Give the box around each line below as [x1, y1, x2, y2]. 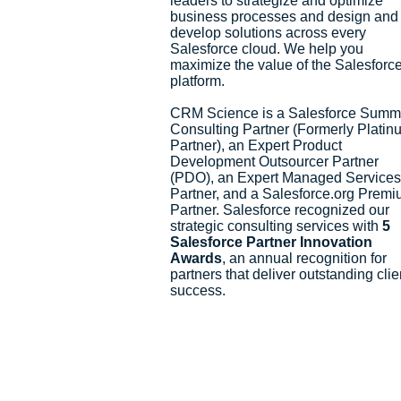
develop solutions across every [170, 25, 366, 40]
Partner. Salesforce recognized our [170, 202, 389, 218]
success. [170, 283, 229, 298]
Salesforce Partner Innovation [170, 235, 372, 250]
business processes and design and [170, 9, 398, 24]
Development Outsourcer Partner [170, 154, 379, 169]
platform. [170, 73, 228, 89]
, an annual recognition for [222, 251, 387, 266]
